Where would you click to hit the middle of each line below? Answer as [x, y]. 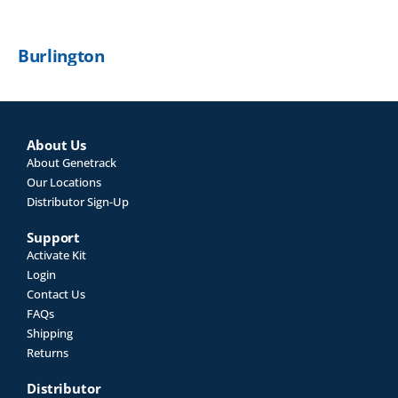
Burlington [61, 56]
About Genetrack [72, 163]
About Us [57, 145]
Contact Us [56, 295]
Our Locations [64, 183]
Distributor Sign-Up [78, 202]
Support [54, 238]
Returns [48, 353]
